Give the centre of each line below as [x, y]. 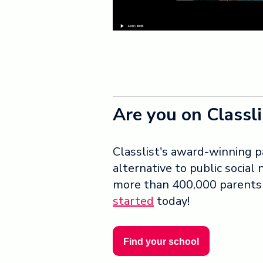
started [133, 201]
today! [172, 201]
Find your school [161, 241]
